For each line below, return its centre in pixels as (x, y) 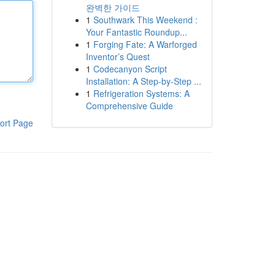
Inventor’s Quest (118, 56)
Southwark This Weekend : (145, 20)
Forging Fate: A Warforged (145, 44)
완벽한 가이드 (113, 7)
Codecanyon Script (130, 69)
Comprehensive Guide (129, 106)
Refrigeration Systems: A (141, 93)
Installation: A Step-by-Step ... (143, 81)
